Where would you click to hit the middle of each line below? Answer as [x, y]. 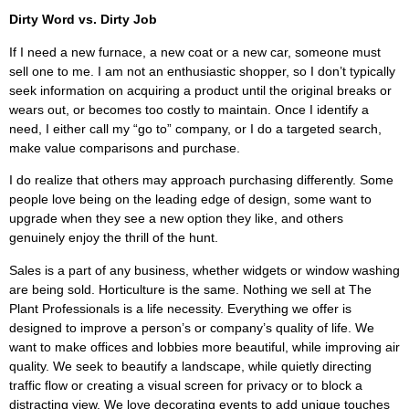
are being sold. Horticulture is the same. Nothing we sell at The [190, 289]
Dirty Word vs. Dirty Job [83, 20]
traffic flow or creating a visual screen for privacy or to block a [186, 385]
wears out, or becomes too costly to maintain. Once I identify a [189, 109]
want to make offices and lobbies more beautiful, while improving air [204, 346]
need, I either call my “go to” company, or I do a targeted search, [195, 128]
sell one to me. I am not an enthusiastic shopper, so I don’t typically [202, 71]
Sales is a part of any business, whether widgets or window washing [204, 270]
